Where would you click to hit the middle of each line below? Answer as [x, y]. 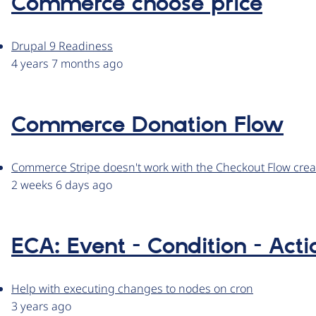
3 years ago [41, 306]
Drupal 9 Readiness [62, 46]
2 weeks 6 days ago [62, 185]
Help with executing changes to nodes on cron [132, 289]
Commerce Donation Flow [147, 126]
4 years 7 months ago [67, 64]
